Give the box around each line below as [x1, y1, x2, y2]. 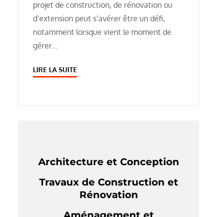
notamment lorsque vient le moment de [33, 27, 172, 37]
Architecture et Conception [38, 156, 179, 168]
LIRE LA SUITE [33, 65, 77, 74]
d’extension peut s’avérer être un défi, [33, 14, 166, 24]
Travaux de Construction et [39, 176, 178, 188]
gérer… [33, 41, 58, 51]
